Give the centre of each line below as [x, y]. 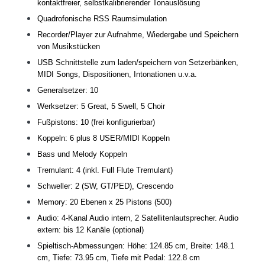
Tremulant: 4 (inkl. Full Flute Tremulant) [105, 170]
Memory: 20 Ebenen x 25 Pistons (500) [104, 202]
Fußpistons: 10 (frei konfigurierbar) [96, 122]
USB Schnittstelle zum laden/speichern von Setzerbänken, [138, 63]
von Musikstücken [69, 47]
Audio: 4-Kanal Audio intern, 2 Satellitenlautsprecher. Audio [138, 218]
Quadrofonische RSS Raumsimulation [102, 19]
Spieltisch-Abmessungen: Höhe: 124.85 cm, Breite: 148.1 [136, 246]
